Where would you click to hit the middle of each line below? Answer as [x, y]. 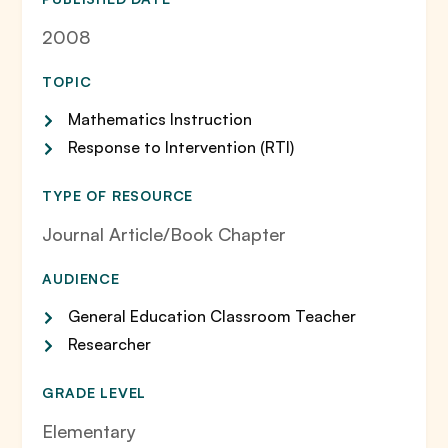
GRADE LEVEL [94, 392]
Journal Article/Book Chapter [164, 234]
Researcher [110, 344]
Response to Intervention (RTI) [181, 147]
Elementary [89, 431]
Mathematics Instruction [160, 119]
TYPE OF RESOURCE [118, 195]
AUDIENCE [81, 278]
